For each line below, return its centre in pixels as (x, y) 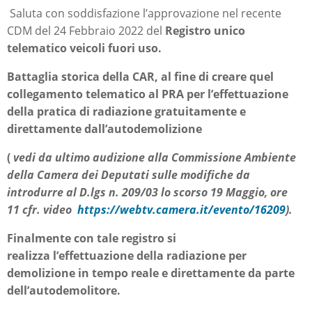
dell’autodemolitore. (64, 290)
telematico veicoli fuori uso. (84, 48)
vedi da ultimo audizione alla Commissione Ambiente (155, 157)
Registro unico (205, 31)
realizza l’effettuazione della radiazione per (127, 256)
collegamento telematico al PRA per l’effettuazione (148, 94)
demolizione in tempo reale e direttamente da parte (151, 273)
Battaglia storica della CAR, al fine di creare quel (140, 77)
